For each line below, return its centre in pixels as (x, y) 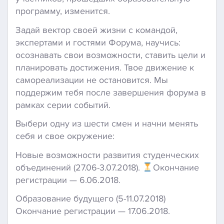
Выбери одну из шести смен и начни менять (107, 124)
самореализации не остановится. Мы (92, 80)
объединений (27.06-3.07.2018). (79, 167)
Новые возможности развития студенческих (107, 155)
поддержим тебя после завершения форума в (111, 92)
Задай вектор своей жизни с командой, (96, 30)
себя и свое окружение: (65, 136)
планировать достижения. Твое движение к (105, 67)
